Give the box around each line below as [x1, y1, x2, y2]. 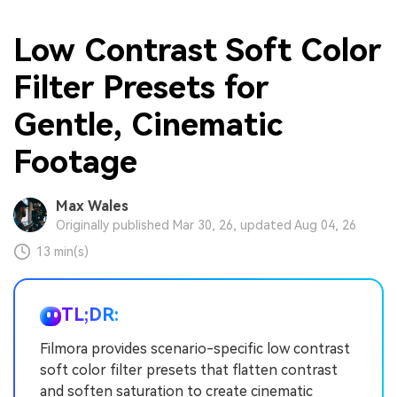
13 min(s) [36, 245, 90, 260]
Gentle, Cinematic [13, 105, 283, 144]
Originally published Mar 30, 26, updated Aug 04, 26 [55, 218, 356, 233]
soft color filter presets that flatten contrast [40, 362, 338, 379]
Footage [13, 143, 137, 181]
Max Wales [55, 198, 128, 215]
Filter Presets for [13, 68, 269, 106]
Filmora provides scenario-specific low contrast [40, 340, 350, 358]
